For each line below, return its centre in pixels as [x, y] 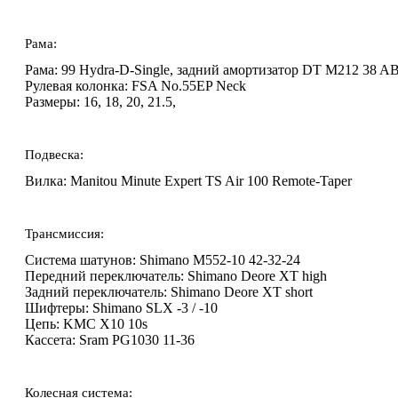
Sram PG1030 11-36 [137, 340]
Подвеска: [54, 155]
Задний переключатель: [96, 292]
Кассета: [50, 340]
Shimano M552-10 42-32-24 [220, 260]
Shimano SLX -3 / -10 [155, 308]
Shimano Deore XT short [242, 292]
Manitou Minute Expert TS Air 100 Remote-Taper [211, 181]
